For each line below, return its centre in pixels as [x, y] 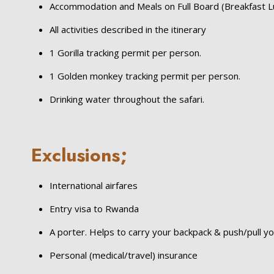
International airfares [94, 185]
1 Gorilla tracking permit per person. [126, 53]
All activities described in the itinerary [128, 29]
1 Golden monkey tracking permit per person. [145, 76]
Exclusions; [80, 155]
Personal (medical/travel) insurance [124, 255]
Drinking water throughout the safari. [127, 99]
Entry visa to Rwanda [94, 209]
